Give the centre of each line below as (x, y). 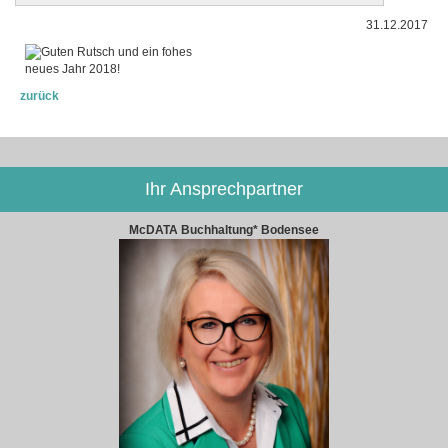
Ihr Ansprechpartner (224, 188)
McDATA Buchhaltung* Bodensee (224, 229)
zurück (39, 95)
